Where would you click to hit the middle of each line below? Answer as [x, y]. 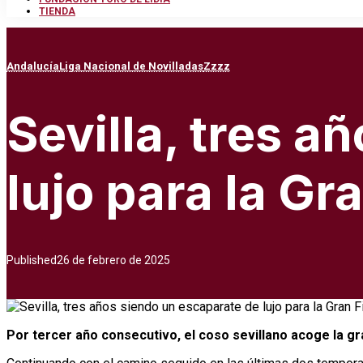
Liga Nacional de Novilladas [131, 66]
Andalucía [33, 66]
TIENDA [57, 11]
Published [32, 261]
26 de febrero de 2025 [113, 261]
